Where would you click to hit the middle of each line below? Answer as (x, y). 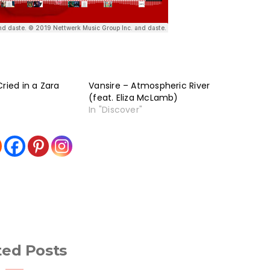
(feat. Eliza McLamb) (133, 97)
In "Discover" (116, 109)
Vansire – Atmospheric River (149, 85)
